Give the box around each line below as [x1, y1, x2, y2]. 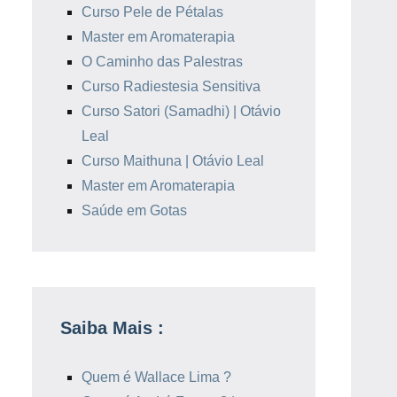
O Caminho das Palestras [82, 54, 243, 69]
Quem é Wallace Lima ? [82, 370, 231, 385]
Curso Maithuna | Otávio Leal [82, 153, 264, 168]
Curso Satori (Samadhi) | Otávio [82, 104, 281, 119]
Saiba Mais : [60, 318, 164, 338]
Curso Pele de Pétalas [82, 4, 223, 19]
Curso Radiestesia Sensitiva [82, 79, 261, 94]
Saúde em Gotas [82, 203, 187, 218]
